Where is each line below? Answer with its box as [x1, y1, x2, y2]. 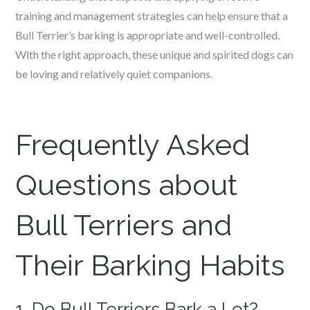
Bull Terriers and [15, 208, 232, 242]
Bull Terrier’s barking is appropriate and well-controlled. [15, 28, 280, 42]
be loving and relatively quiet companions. [15, 67, 213, 80]
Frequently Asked [15, 128, 250, 162]
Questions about [15, 168, 238, 202]
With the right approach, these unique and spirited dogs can [15, 48, 294, 61]
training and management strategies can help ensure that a [15, 9, 289, 22]
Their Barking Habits [15, 248, 286, 282]
